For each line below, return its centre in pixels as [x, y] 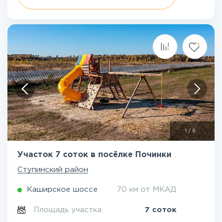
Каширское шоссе [62, 190]
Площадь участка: [70, 210]
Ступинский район [53, 170]
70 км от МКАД [147, 190]
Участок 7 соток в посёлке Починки [94, 155]
